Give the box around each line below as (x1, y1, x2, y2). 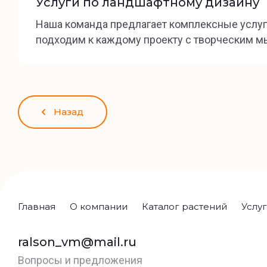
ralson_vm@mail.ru (18, 235, 136, 249)
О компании (70, 201, 128, 212)
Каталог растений (142, 201, 227, 212)
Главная (18, 201, 55, 212)
